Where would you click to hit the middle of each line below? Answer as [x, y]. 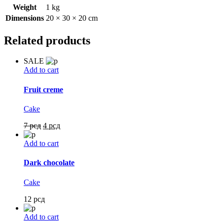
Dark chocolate [49, 163]
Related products [47, 40]
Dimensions [25, 18]
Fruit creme [43, 89]
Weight [25, 7]
